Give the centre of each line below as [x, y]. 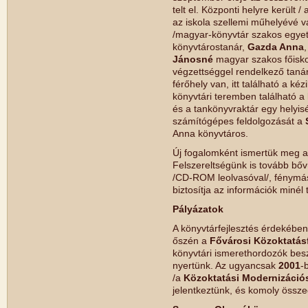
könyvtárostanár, [210, 47]
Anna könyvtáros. [210, 133]
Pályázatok [198, 209]
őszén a [191, 241]
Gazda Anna [276, 47]
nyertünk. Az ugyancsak [225, 265]
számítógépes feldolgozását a [239, 121]
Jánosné [193, 59]
